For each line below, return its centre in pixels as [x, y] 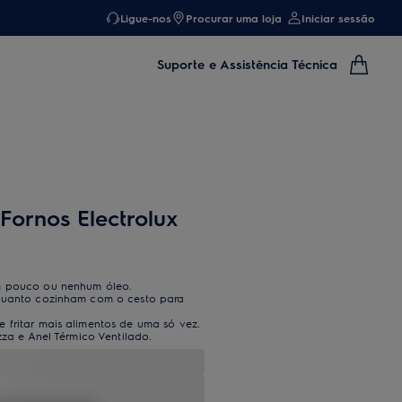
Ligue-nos [146, 18]
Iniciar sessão [338, 18]
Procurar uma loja [234, 18]
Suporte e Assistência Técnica [247, 64]
